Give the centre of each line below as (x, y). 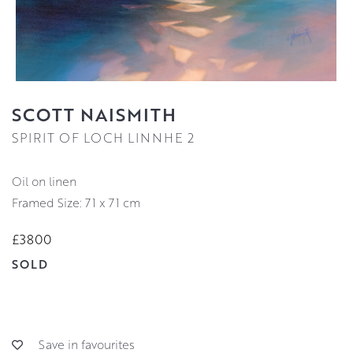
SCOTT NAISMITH (94, 115)
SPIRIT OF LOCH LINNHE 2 (103, 138)
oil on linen (49, 182)
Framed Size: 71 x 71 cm (76, 203)
